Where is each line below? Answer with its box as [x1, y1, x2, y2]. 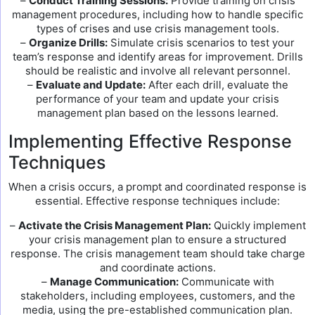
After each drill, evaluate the [145, 78, 288, 91]
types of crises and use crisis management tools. [36, 22, 279, 35]
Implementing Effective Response [8, 131, 292, 152]
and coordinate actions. [99, 261, 216, 274]
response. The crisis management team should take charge [10, 247, 305, 260]
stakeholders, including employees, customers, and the [20, 289, 295, 302]
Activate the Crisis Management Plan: [18, 219, 211, 232]
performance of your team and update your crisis [36, 92, 279, 105]
